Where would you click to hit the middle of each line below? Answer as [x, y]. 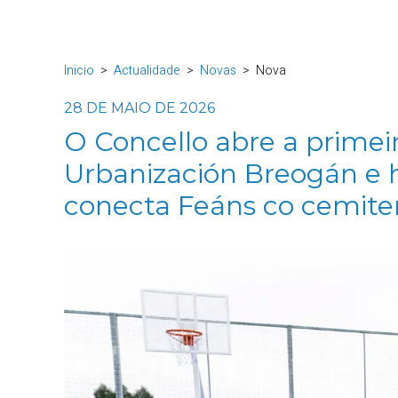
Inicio [79, 71]
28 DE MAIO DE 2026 [139, 108]
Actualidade [147, 71]
